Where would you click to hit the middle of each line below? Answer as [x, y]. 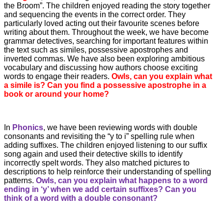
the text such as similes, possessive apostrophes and [96, 50]
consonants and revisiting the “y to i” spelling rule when [99, 136]
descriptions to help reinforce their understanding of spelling [108, 171]
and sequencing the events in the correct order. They [95, 14]
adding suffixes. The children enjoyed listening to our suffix [106, 145]
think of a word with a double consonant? [81, 198]
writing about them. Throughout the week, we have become [106, 32]
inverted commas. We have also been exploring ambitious [104, 58]
